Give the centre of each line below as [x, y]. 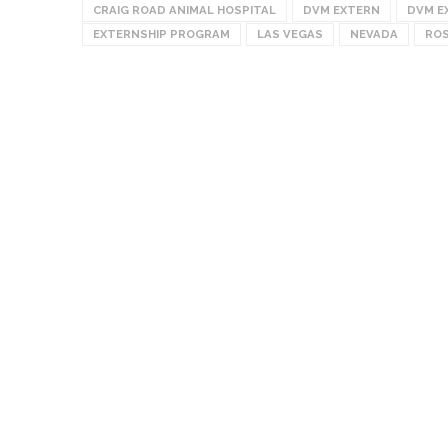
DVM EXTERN [341, 9]
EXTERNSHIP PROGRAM [161, 33]
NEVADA [374, 33]
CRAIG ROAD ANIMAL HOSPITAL [184, 9]
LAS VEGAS [290, 33]
